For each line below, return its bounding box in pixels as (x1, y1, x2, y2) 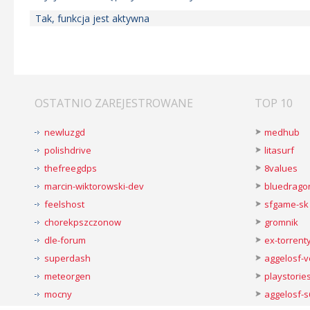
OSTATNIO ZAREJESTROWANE (35, 95, 193, 111)
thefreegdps (44, 162, 97, 174)
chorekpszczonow (44, 216, 121, 228)
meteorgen (44, 270, 91, 282)
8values (264, 162, 298, 174)
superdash (44, 252, 91, 264)
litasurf (264, 144, 294, 156)
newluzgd (44, 126, 85, 138)
